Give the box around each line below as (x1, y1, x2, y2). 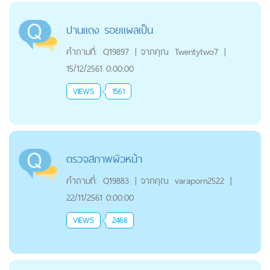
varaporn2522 (174, 173, 224, 189)
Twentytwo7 (174, 44, 218, 60)
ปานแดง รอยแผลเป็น (66, 20, 153, 40)
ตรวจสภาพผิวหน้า (66, 149, 142, 169)
